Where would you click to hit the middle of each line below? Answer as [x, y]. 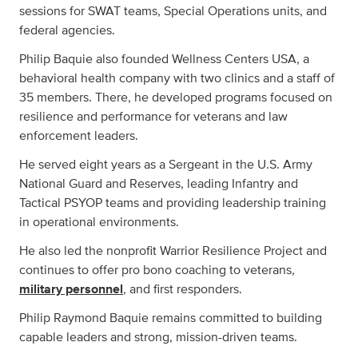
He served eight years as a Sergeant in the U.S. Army [166, 165]
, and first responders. [183, 289]
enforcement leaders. [79, 136]
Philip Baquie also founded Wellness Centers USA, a [164, 59]
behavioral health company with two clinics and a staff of [177, 78]
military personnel [71, 289]
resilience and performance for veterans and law [153, 117]
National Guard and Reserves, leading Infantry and [159, 184]
